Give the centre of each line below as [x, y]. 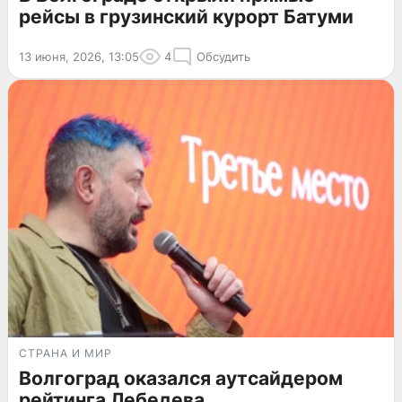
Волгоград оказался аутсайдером [181, 378]
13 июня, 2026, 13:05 [79, 56]
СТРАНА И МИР [66, 353]
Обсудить [223, 56]
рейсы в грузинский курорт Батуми [186, 16]
